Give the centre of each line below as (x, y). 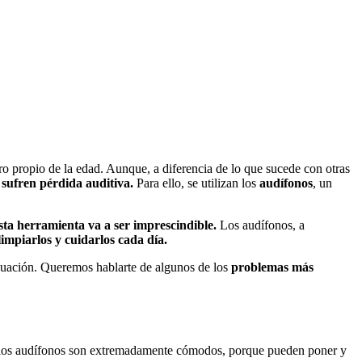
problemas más (272, 267)
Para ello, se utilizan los (198, 183)
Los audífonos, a (261, 225)
